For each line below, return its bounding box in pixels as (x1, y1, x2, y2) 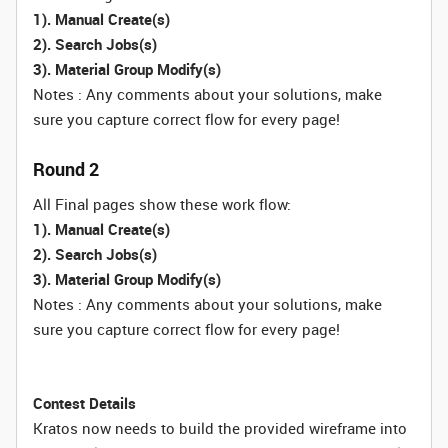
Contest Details (33, 393, 136, 413)
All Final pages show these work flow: (33, 194, 291, 214)
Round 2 (33, 157, 99, 181)
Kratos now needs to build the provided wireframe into (33, 418, 407, 438)
